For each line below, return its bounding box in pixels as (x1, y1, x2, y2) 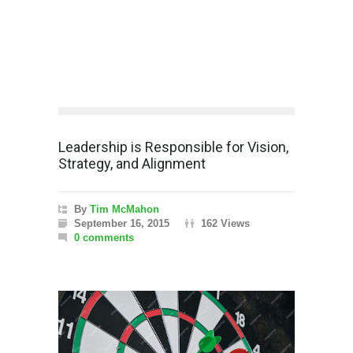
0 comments (74, 231, 134, 243)
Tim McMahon (90, 203, 159, 215)
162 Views (201, 217, 250, 229)
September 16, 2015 (74, 217, 169, 229)
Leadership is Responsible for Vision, (58, 138, 288, 155)
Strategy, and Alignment (58, 154, 206, 172)
